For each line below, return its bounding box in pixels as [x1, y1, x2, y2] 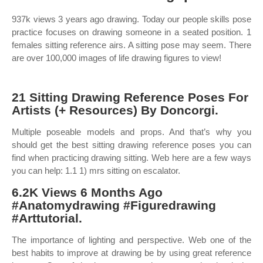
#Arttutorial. [12, 211, 82, 225]
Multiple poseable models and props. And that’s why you [12, 127, 251, 137]
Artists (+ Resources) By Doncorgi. [12, 103, 218, 117]
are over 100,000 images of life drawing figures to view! [12, 53, 221, 63]
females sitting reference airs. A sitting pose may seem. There [12, 40, 251, 50]
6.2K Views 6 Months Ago [12, 186, 163, 199]
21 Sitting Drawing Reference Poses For [12, 90, 248, 104]
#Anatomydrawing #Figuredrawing [12, 198, 216, 212]
